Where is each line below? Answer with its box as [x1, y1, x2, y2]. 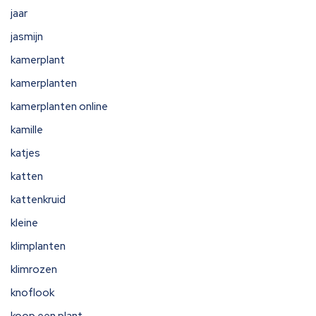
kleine [11, 216, 38, 230]
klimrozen [11, 262, 57, 276]
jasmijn [11, 30, 43, 44]
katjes [11, 146, 40, 160]
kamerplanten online [11, 99, 108, 114]
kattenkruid [11, 193, 66, 207]
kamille [11, 123, 43, 137]
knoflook [11, 286, 54, 300]
